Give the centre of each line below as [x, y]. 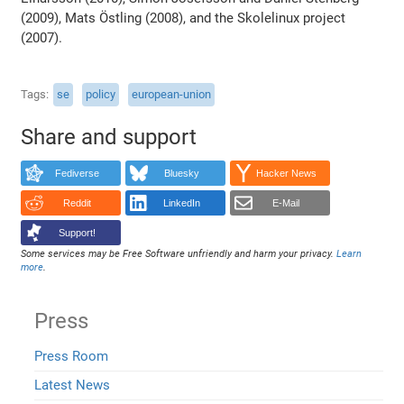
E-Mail [286, 202]
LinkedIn [181, 202]
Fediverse [77, 173]
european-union [172, 95]
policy [101, 95]
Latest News [73, 386]
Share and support [109, 138]
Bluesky [181, 173]
